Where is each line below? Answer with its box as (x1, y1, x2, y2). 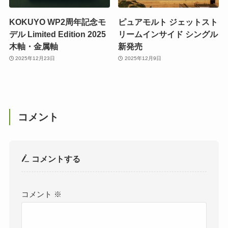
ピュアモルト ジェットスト (118, 17, 218, 26)
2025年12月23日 (15, 55, 55, 62)
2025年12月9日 (124, 55, 161, 62)
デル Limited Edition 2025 (9, 29, 106, 39)
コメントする (30, 154, 81, 164)
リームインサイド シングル (118, 29, 218, 39)
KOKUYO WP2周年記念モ (9, 17, 106, 26)
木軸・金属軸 (9, 41, 58, 51)
